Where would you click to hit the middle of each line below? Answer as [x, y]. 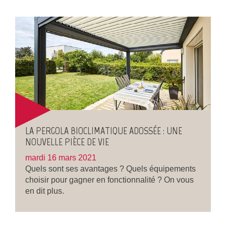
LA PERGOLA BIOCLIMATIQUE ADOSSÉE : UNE [104, 130]
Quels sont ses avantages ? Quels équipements [110, 168]
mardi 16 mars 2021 [61, 157]
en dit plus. [45, 191]
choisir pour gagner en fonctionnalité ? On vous [109, 180]
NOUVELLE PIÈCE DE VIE [67, 142]
